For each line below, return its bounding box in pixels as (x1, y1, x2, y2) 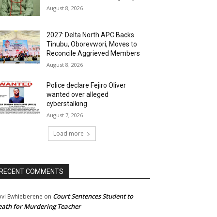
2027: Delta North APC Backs (46, 31, 135, 39)
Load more (53, 129, 84, 138)
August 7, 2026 (46, 111, 83, 119)
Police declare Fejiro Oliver (46, 81, 126, 90)
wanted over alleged (46, 91, 109, 99)
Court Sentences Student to (53, 192, 133, 201)
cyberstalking (46, 100, 88, 108)
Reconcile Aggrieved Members (46, 49, 140, 58)
